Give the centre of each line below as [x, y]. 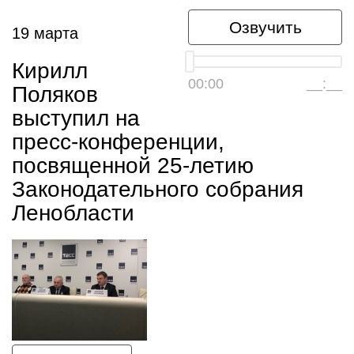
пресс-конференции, [118, 142]
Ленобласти [73, 213]
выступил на [76, 118]
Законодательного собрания [158, 189]
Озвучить [265, 27]
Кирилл [50, 71]
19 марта [45, 33]
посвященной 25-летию [133, 166]
